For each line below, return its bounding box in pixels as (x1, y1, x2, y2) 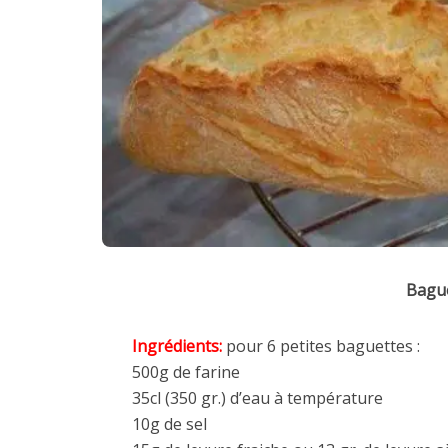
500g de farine (132, 361, 240, 384)
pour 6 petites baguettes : (222, 335, 420, 358)
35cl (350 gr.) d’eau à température (132, 387, 383, 410)
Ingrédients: (132, 335, 222, 358)
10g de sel (132, 413, 207, 436)
